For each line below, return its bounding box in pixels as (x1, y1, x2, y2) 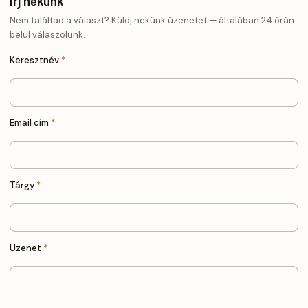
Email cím (10, 117, 51, 129)
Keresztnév (10, 54, 61, 66)
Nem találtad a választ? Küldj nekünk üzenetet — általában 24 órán (10, 14, 294, 26)
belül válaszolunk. (10, 28, 85, 41)
